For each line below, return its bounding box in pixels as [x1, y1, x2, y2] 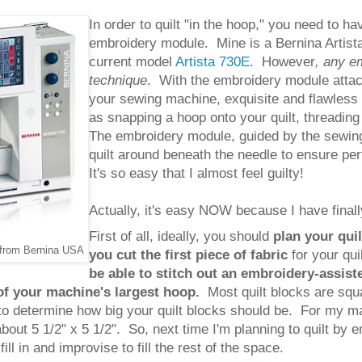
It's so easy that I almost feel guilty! [89, 166, 304, 181]
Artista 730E [175, 54, 250, 69]
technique [89, 73, 147, 88]
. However [250, 54, 315, 69]
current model [89, 54, 175, 69]
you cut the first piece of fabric [89, 246, 288, 262]
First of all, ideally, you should [89, 228, 273, 243]
